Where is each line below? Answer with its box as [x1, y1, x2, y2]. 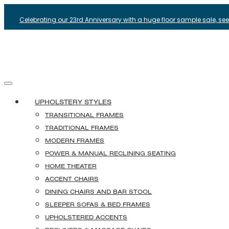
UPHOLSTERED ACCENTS [45, 213, 127, 221]
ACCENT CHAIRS [45, 175, 99, 182]
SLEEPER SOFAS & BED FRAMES [45, 200, 150, 208]
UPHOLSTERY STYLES [35, 98, 111, 106]
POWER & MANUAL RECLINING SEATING [45, 149, 176, 157]
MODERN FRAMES [45, 136, 104, 144]
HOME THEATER [45, 162, 97, 170]
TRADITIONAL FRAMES [45, 124, 119, 131]
